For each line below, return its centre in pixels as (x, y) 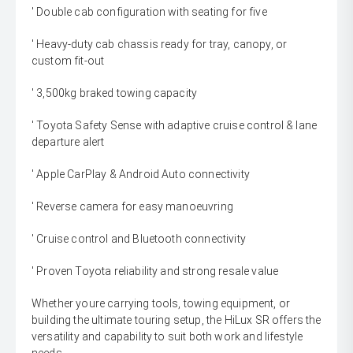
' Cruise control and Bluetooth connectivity (139, 239)
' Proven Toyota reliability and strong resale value (155, 271)
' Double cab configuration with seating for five (149, 12)
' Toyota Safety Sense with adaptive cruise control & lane (175, 126)
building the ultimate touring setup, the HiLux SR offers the (176, 320)
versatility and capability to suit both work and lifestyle (167, 337)
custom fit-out (68, 61)
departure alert (68, 142)
